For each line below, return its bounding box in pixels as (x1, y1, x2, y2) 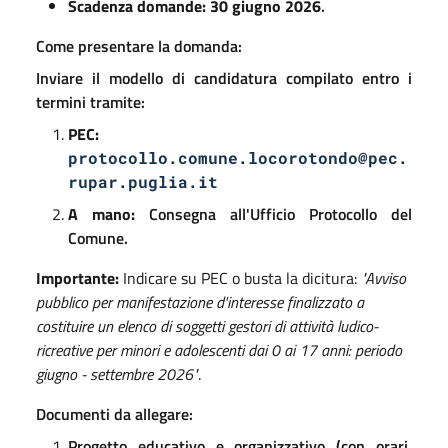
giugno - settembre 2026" (36, 361, 198, 386)
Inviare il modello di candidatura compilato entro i (36, 65, 412, 90)
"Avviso (361, 265, 406, 290)
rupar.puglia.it (68, 170, 218, 192)
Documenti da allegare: (36, 401, 193, 426)
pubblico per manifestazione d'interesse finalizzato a (36, 289, 364, 314)
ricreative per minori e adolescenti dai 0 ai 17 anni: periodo (36, 337, 402, 362)
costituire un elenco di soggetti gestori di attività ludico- (36, 313, 378, 338)
